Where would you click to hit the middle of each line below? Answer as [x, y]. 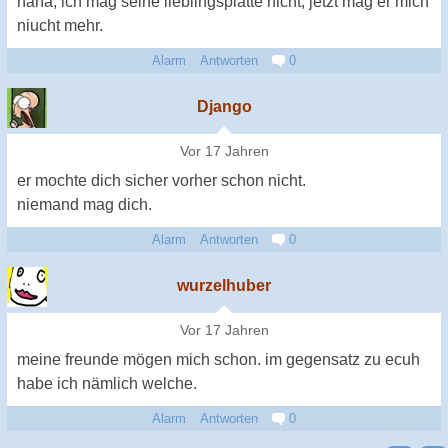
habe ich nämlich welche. [107, 383]
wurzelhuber [224, 285]
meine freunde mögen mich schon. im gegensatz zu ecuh [218, 359]
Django [224, 106]
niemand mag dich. [84, 204]
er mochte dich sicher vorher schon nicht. [161, 180]
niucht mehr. [60, 25]
